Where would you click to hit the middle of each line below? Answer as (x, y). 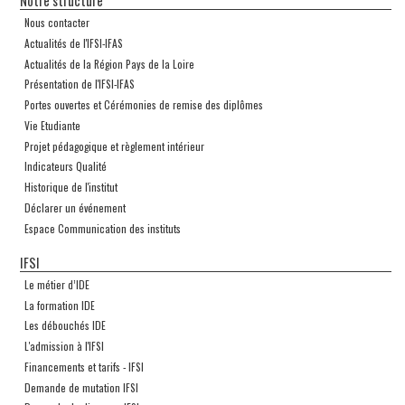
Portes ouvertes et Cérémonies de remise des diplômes (143, 105)
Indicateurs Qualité (65, 166)
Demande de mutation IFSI (81, 387)
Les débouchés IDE (65, 325)
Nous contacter (57, 23)
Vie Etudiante (52, 125)
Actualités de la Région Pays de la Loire (109, 63)
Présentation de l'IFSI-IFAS (79, 84)
